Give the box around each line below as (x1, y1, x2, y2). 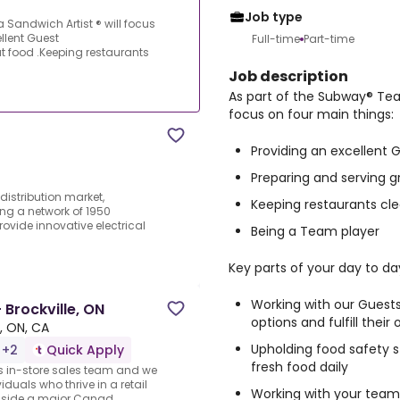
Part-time (304, 31, 354, 46)
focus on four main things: (229, 105, 394, 123)
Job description (229, 66, 348, 87)
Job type (245, 8, 303, 26)
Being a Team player (251, 222, 379, 240)
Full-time (252, 31, 300, 46)
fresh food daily (251, 358, 348, 376)
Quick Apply (46, 341, 124, 360)
